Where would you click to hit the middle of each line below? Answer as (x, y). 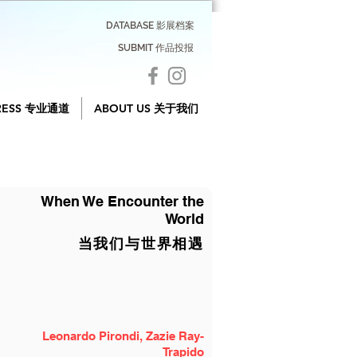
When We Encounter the (122, 201)
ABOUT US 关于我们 (146, 108)
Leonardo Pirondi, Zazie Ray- (123, 336)
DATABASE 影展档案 (150, 25)
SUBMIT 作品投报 (156, 48)
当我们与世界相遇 (141, 243)
